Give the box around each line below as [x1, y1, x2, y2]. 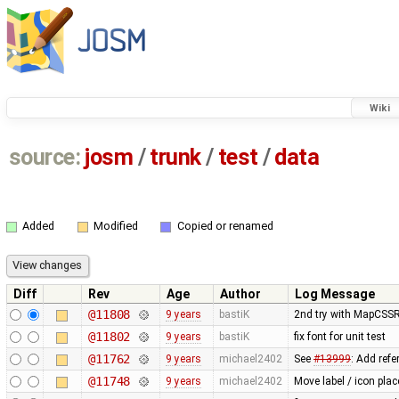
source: [8, 144, 81, 171]
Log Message [295, 286, 375, 301]
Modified [93, 219, 138, 233]
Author [220, 286, 261, 301]
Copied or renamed [176, 219, 273, 233]
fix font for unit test [293, 330, 386, 343]
